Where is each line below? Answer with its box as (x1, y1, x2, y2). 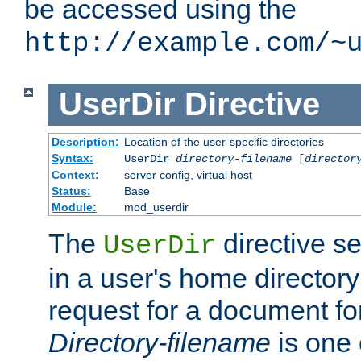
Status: (51, 184, 91, 197)
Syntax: (51, 151, 93, 164)
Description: (51, 135, 119, 148)
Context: (51, 168, 99, 181)
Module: (51, 200, 97, 214)
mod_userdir (123, 200, 189, 214)
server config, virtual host (123, 168, 252, 181)
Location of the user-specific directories (123, 135, 324, 148)
